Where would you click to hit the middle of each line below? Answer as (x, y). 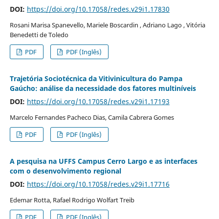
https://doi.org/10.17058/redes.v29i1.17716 (98, 184)
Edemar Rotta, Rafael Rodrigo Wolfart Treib (72, 200)
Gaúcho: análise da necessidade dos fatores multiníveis (103, 88)
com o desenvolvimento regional (65, 171)
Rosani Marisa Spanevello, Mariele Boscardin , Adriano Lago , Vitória (107, 25)
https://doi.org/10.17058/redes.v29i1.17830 (98, 9)
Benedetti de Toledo (39, 34)
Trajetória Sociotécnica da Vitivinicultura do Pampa (96, 78)
